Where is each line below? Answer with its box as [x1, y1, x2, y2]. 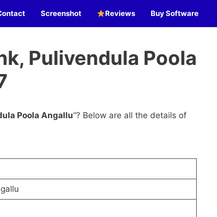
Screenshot [40, 9, 81, 18]
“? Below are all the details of [73, 110, 186, 120]
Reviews [105, 9, 135, 18]
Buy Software [151, 9, 199, 18]
